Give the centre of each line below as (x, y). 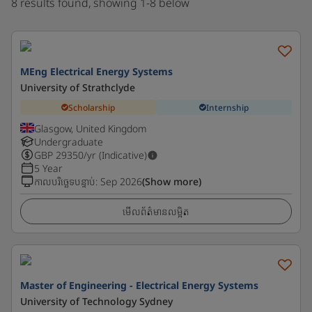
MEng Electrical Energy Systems (96, 71)
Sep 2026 (121, 181)
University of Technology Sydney (96, 301)
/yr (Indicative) (115, 155)
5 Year (48, 168)
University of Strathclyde (78, 87)
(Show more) (172, 181)
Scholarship (92, 107)
